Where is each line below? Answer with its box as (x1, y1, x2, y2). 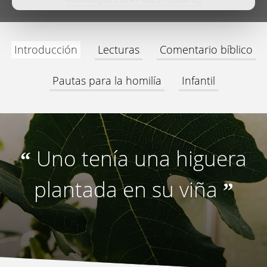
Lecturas (98, 42, 139, 57)
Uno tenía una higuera (36, 144, 247, 172)
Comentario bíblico (160, 42, 253, 57)
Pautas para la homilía (52, 73, 162, 88)
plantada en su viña (33, 175, 218, 203)
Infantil (181, 73, 215, 88)
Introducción (14, 42, 77, 57)
